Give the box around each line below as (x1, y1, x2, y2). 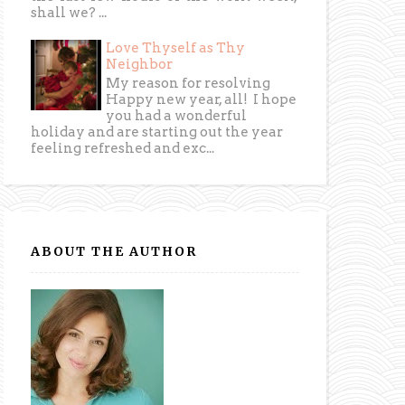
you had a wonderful (106, 108, 248, 125)
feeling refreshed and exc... (31, 140, 215, 157)
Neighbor (106, 56, 174, 73)
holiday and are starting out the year (31, 124, 284, 141)
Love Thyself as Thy (106, 40, 246, 57)
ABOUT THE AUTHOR (31, 242, 198, 259)
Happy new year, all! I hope (106, 91, 297, 108)
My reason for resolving (106, 75, 271, 92)
